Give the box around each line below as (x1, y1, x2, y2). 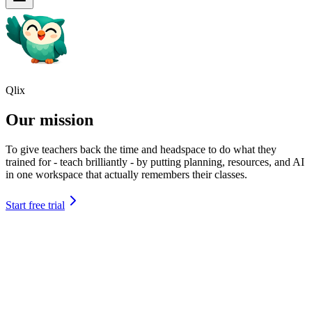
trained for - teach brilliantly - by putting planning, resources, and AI (6, 156, 304, 169)
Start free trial (6, 199, 65, 212)
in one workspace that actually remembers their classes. (6, 169, 247, 181)
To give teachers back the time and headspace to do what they (6, 143, 276, 156)
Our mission (6, 111, 93, 130)
